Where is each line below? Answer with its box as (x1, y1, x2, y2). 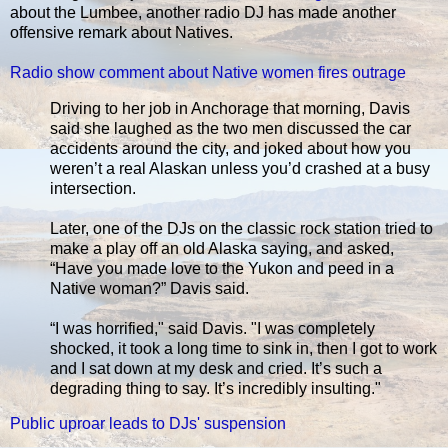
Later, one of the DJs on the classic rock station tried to (50, 219, 433, 237)
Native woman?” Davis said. (50, 279, 249, 297)
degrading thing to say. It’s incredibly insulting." (50, 379, 381, 397)
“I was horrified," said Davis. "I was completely (50, 319, 375, 337)
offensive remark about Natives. (10, 23, 233, 41)
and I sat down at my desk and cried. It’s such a (50, 359, 382, 377)
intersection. (50, 179, 136, 197)
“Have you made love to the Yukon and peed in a (50, 259, 394, 277)
